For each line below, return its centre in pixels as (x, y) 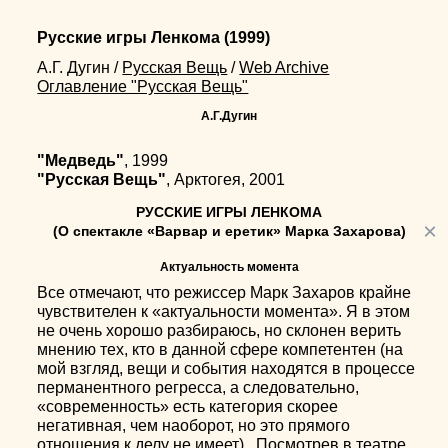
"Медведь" (81, 160)
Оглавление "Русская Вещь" (143, 86)
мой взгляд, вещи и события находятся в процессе (226, 368)
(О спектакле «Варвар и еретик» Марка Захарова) (229, 231)
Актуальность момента (229, 267)
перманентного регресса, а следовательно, (198, 387)
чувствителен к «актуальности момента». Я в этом (224, 311)
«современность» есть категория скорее (188, 406)
